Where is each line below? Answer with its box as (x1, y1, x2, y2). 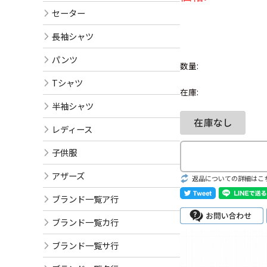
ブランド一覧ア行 (52, 192, 119, 205)
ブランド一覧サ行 (52, 238, 119, 252)
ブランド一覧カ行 (52, 215, 119, 228)
